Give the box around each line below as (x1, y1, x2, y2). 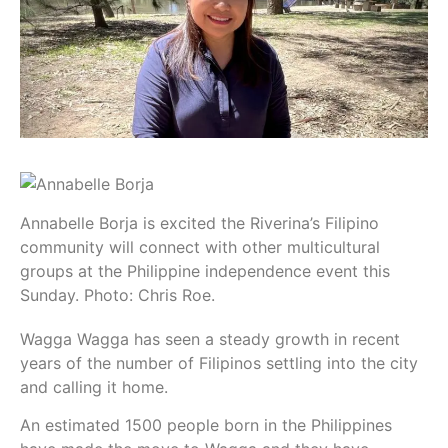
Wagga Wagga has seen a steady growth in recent (20, 328, 400, 349)
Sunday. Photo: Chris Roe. (20, 284, 215, 305)
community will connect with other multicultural (20, 236, 380, 257)
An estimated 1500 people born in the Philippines (20, 415, 392, 436)
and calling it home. (20, 376, 168, 397)
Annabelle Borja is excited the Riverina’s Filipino (20, 212, 379, 233)
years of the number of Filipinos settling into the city (20, 352, 418, 373)
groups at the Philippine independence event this (20, 260, 390, 281)
